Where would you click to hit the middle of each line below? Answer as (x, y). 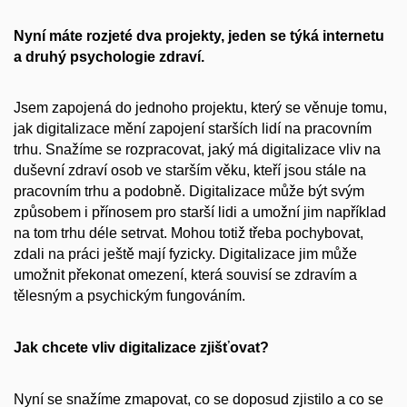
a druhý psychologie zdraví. (109, 56)
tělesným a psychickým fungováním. (129, 296)
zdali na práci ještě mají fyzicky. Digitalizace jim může (185, 254)
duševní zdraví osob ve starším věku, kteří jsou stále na (190, 171)
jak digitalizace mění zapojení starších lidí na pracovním (193, 129)
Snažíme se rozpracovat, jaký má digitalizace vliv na (213, 150)
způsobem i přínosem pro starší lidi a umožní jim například (200, 213)
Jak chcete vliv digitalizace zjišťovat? (141, 347)
